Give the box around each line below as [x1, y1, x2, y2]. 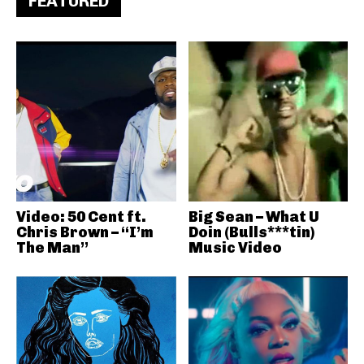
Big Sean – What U [188, 207, 319, 226]
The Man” [16, 238, 89, 257]
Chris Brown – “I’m [16, 223, 154, 241]
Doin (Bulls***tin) [188, 223, 314, 241]
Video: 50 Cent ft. [16, 207, 146, 226]
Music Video [188, 238, 282, 257]
